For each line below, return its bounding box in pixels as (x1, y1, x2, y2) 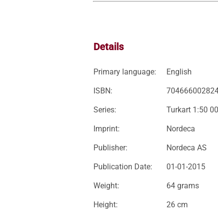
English (166, 67, 192, 76)
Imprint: (93, 124, 120, 133)
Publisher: (93, 143, 127, 152)
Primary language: (93, 67, 156, 76)
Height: (93, 200, 118, 209)
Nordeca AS (166, 143, 207, 152)
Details (93, 41, 124, 53)
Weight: (93, 181, 119, 190)
